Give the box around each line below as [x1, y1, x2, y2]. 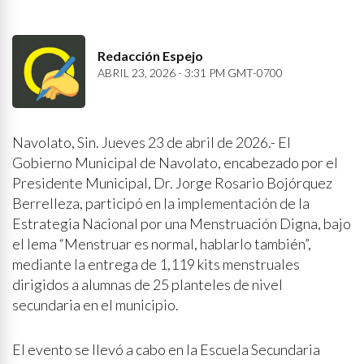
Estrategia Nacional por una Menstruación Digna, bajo [12, 214, 351, 232]
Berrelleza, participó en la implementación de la [12, 194, 310, 212]
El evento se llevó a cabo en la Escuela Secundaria [12, 340, 320, 358]
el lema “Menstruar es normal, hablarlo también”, [12, 235, 311, 253]
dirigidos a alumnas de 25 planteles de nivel [12, 275, 283, 293]
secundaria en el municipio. [12, 296, 179, 314]
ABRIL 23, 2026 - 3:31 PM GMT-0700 [97, 66, 283, 80]
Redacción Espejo [97, 48, 203, 63]
